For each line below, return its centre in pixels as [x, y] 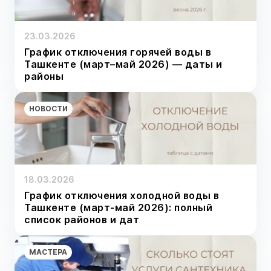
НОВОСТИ [48, 109]
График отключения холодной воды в [122, 195]
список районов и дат [82, 220]
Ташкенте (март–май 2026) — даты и [123, 64]
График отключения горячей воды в [118, 52]
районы [44, 76]
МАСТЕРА [48, 252]
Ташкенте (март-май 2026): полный [118, 207]
